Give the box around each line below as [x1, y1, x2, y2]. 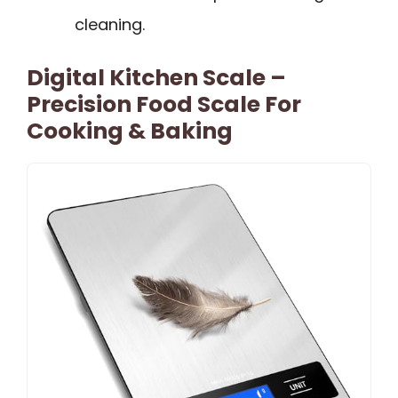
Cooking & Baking [27, 115, 233, 147]
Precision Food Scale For [27, 89, 301, 121]
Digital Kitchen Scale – [27, 62, 286, 94]
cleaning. [75, 13, 145, 36]
